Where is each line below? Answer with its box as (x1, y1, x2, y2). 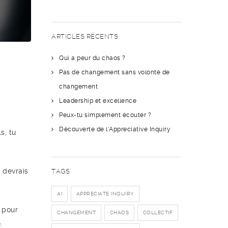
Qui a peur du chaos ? (59, 54, 126, 62)
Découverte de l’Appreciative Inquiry (59, 126, 170, 133)
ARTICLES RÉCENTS (51, 33, 118, 40)
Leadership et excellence (59, 97, 136, 104)
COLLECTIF (142, 210, 173, 215)
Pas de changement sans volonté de (59, 69, 170, 76)
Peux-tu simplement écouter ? (59, 111, 151, 119)
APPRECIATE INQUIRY (76, 191, 134, 196)
